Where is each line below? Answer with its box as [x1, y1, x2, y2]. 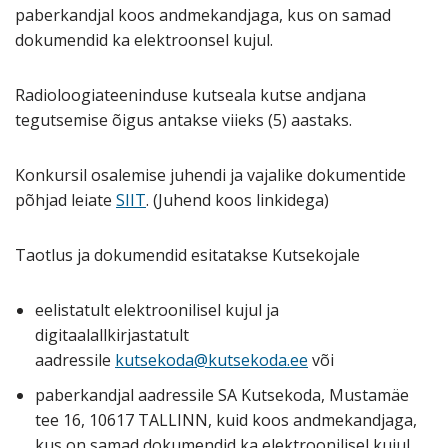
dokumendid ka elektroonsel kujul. [15, 29, 273, 52]
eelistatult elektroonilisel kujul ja [35, 299, 279, 322]
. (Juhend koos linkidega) [146, 189, 329, 212]
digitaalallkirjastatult [35, 324, 189, 347]
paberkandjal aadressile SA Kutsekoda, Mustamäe [35, 384, 409, 407]
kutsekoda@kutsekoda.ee [115, 349, 308, 372]
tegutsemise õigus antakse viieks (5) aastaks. [15, 109, 352, 132]
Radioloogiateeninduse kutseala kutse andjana [15, 84, 366, 107]
